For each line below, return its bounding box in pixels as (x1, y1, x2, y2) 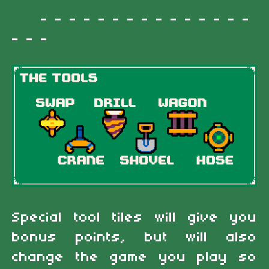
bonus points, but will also (12, 230, 257, 245)
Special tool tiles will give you (12, 210, 257, 225)
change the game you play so (12, 250, 257, 265)
